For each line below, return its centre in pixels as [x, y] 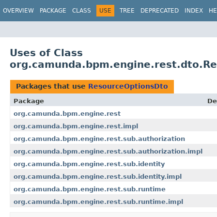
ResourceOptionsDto [128, 86]
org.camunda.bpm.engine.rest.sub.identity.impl [98, 176]
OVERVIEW [18, 11]
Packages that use [52, 86]
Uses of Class [46, 53]
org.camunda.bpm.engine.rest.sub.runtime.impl [98, 201]
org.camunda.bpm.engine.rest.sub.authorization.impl [108, 151]
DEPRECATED [160, 11]
